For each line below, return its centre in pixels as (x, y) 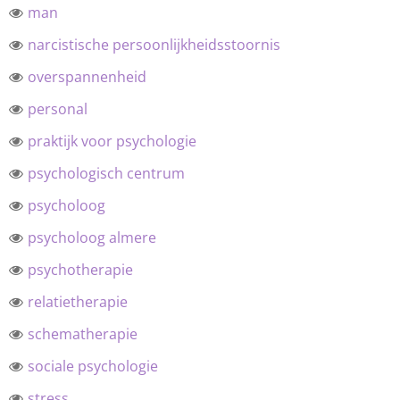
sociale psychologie (92, 366)
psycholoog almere (92, 237)
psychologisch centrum (106, 173)
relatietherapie (77, 302)
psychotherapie (80, 270)
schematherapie (82, 334)
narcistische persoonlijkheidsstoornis (154, 45)
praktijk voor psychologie (112, 141)
